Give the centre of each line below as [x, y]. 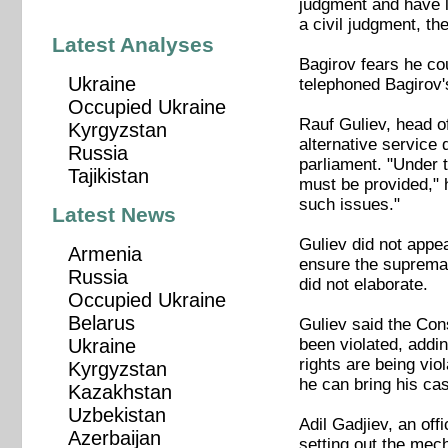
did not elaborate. [363, 285]
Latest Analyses [133, 44]
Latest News [114, 215]
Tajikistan [108, 176]
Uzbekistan [116, 415]
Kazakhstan [119, 392]
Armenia [104, 254]
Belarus [101, 323]
